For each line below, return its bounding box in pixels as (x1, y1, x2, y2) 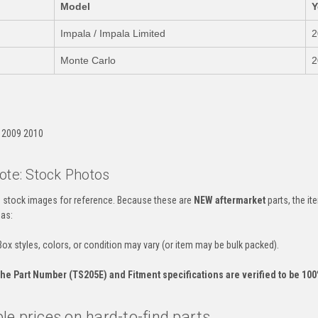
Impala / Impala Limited (60, 27, 165, 39)
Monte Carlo (60, 54, 116, 66)
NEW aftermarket (193, 194, 265, 206)
